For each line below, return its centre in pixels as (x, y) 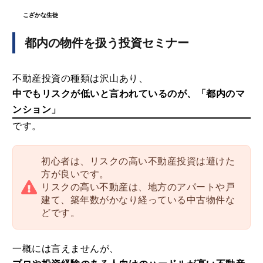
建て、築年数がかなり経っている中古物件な (138, 200)
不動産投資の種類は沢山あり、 (80, 79)
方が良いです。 (75, 174)
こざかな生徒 (41, 15)
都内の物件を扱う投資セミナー (107, 43)
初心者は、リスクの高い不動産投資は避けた (138, 161)
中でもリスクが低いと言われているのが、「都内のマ (129, 94)
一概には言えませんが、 (66, 249)
